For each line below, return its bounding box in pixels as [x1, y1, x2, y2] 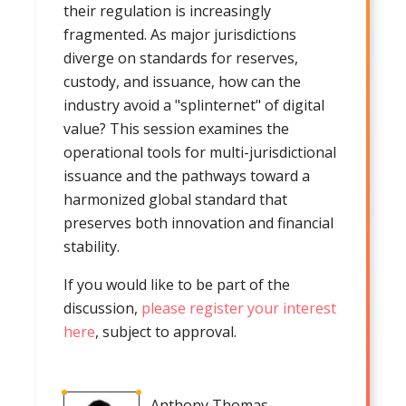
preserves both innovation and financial [63, 212, 333, 233]
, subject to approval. [95, 321, 237, 342]
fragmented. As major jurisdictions [63, 24, 296, 44]
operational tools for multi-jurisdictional [63, 141, 336, 162]
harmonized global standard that [63, 188, 287, 209]
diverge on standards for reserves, [63, 47, 298, 68]
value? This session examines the [63, 118, 289, 139]
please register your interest [141, 297, 336, 318]
